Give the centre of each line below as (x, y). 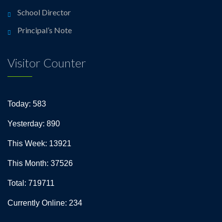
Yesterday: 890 (34, 124)
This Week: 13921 (39, 143)
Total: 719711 (31, 183)
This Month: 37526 (40, 163)
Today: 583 (27, 104)
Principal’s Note (45, 30)
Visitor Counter (47, 63)
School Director (44, 12)
